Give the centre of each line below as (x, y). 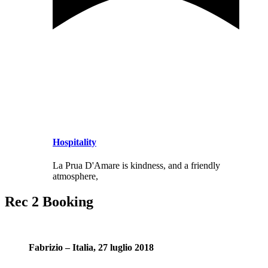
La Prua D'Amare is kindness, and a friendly (136, 166)
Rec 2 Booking (49, 202)
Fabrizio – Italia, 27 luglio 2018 (91, 248)
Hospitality (74, 142)
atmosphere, (75, 176)
